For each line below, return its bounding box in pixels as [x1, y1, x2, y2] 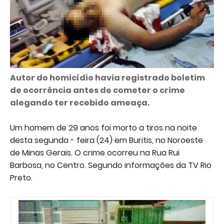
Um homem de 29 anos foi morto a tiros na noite [10, 122, 197, 134]
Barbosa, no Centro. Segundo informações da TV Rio [10, 159, 211, 171]
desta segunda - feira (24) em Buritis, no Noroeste [10, 134, 203, 146]
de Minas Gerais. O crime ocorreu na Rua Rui [10, 147, 179, 159]
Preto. [10, 172, 32, 184]
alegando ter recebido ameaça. [10, 97, 149, 109]
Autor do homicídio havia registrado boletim [10, 72, 205, 84]
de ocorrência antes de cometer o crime [10, 84, 185, 96]
